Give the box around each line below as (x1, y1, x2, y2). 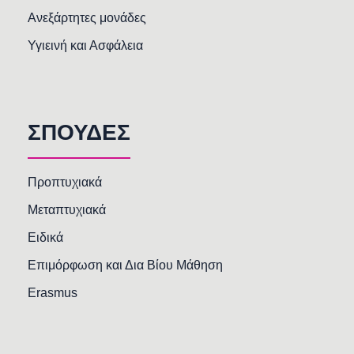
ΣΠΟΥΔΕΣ (28, 120, 130, 145)
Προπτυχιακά (28, 175, 102, 190)
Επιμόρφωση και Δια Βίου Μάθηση (28, 258, 223, 273)
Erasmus (28, 286, 77, 300)
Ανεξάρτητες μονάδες (28, 11, 146, 25)
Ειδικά (28, 231, 63, 245)
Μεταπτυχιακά (28, 203, 106, 217)
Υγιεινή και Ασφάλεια (28, 39, 143, 53)
